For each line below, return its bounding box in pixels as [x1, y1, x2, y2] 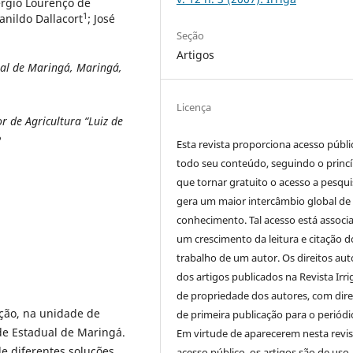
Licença [176, 99, 212, 114]
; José [87, 10, 115, 26]
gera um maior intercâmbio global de [176, 193, 351, 208]
